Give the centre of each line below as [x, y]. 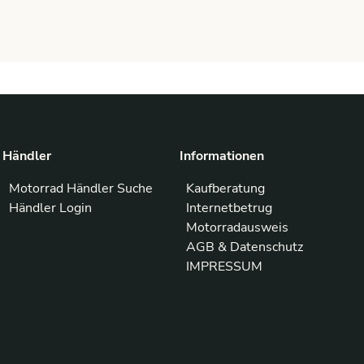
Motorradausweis [238, 227]
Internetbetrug [230, 208]
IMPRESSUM [225, 266]
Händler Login [50, 208]
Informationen [222, 156]
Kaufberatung [226, 188]
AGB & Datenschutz [245, 247]
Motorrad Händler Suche [80, 188]
